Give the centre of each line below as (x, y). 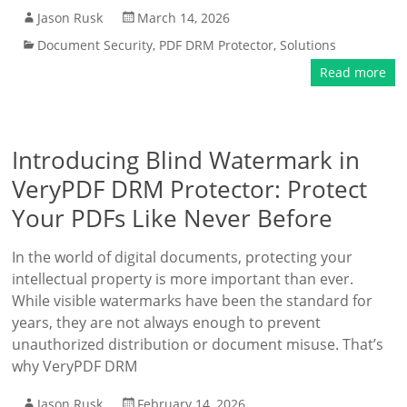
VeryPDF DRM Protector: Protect (190, 189)
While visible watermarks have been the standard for (193, 301)
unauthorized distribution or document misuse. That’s (198, 344)
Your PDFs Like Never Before (173, 218)
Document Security (95, 45)
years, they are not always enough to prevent (167, 323)
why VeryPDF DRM (75, 366)
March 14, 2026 (184, 18)
